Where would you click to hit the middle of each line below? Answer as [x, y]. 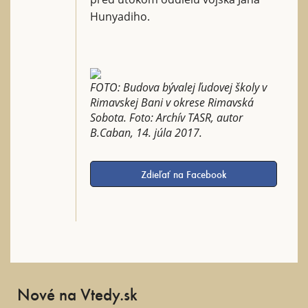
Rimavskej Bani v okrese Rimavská [172, 102]
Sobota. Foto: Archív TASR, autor [166, 117]
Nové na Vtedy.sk [77, 293]
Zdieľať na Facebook [184, 174]
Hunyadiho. [120, 16]
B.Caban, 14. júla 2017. [146, 132]
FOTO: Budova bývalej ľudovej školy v [178, 87]
